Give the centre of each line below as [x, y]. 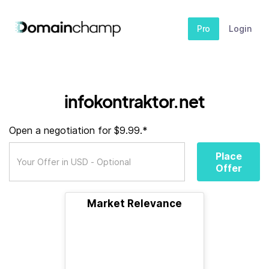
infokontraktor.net [134, 101]
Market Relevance [134, 204]
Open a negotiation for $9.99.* [78, 130]
